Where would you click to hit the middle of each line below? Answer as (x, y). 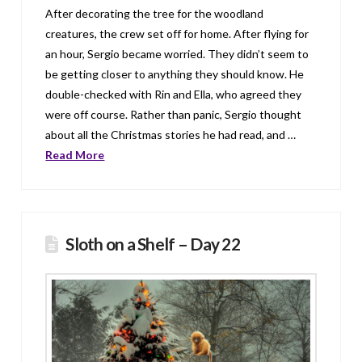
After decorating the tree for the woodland (155, 14)
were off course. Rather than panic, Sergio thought (174, 115)
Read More (75, 155)
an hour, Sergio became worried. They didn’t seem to (177, 54)
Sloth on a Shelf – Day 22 (153, 244)
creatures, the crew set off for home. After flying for (177, 34)
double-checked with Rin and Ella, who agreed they (174, 95)
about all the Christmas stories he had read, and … (171, 135)
